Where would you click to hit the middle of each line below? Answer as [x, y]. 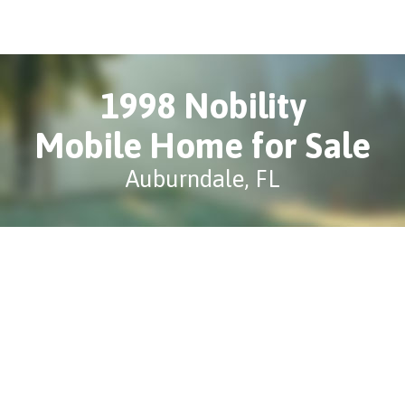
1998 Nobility [202, 106]
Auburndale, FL [202, 179]
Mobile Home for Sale [202, 146]
